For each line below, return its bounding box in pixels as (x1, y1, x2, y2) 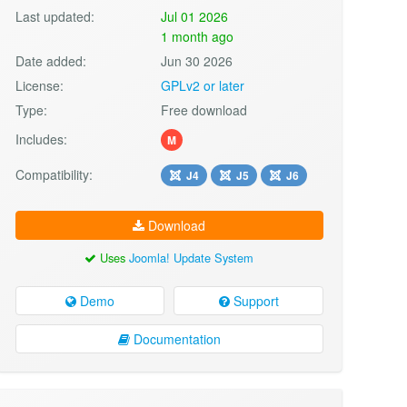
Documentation (129, 329, 221, 348)
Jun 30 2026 (161, 51, 233, 70)
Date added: (15, 51, 86, 70)
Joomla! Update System (129, 248, 254, 266)
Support (229, 291, 279, 310)
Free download (161, 100, 248, 119)
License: (15, 75, 64, 94)
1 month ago (161, 26, 234, 45)
